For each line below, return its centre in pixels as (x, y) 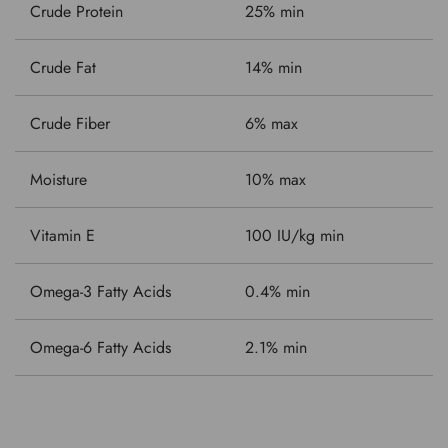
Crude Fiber (70, 124)
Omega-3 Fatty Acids (100, 292)
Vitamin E (62, 236)
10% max (275, 180)
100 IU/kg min (294, 236)
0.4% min (277, 292)
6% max (271, 124)
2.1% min (276, 348)
